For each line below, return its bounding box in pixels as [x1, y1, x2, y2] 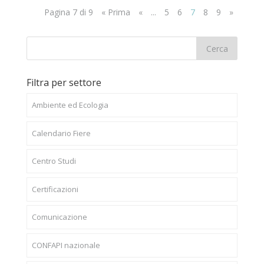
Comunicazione [31, 212, 87, 222]
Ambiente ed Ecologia [31, 100, 108, 110]
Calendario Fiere [31, 127, 91, 138]
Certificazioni [31, 183, 78, 194]
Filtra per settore [26, 76, 101, 89]
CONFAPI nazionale [31, 239, 100, 250]
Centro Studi [31, 156, 76, 166]
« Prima [101, 6, 131, 18]
